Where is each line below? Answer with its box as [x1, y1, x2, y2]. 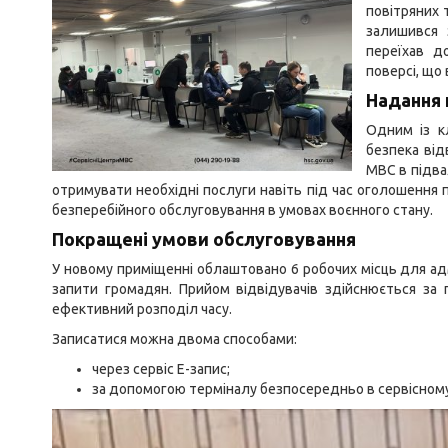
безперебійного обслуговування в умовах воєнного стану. [52, 202, 433, 218]
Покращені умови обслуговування [52, 229, 356, 249]
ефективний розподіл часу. [52, 301, 232, 317]
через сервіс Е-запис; [92, 361, 230, 377]
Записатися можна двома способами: [52, 331, 300, 347]
